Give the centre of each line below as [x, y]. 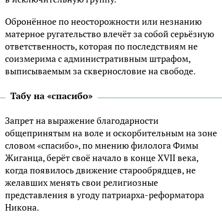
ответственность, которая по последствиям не [101, 46]
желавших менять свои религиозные [82, 182]
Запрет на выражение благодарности [82, 120]
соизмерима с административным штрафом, [98, 58]
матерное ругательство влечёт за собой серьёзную [110, 33]
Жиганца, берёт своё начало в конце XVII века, [102, 157]
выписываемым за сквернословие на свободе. [100, 71]
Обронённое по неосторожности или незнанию [103, 21]
